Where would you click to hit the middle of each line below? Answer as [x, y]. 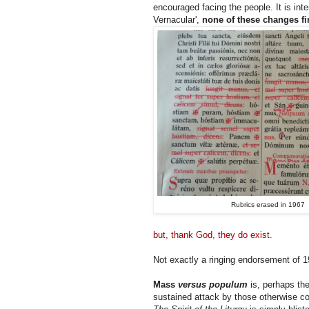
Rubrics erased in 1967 [268, 204]
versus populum [213, 284]
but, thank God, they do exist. [213, 235]
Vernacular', [178, 19]
